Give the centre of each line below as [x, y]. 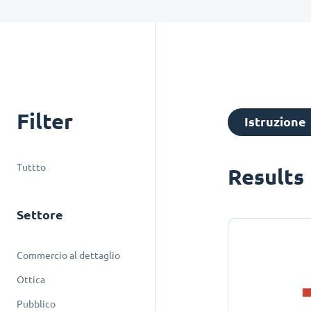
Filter [45, 121]
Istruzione [276, 122]
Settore [40, 215]
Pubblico [36, 304]
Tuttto [31, 167]
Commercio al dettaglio [68, 255]
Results [266, 177]
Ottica [31, 280]
